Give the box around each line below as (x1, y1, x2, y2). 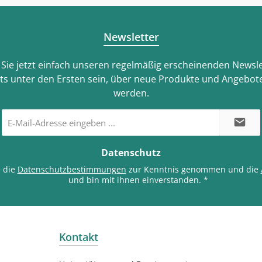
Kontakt (59, 230, 98, 244)
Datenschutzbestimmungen (17, 164, 126, 175)
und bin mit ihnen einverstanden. (68, 174, 204, 185)
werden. (113, 87, 149, 99)
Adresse (2, 130, 29, 140)
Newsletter (103, 30, 159, 44)
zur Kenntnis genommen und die (126, 164, 261, 175)
